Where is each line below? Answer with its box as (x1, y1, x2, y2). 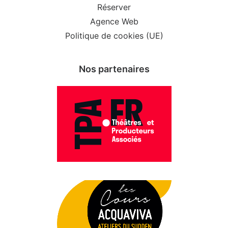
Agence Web (90, 16, 138, 26)
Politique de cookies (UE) (65, 31, 163, 41)
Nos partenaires (78, 64, 150, 74)
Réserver (97, 2, 131, 12)
